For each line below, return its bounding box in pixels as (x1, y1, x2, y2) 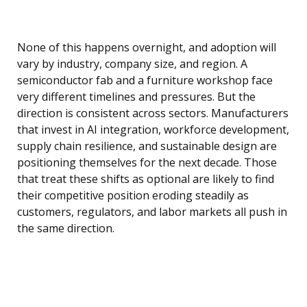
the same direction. (17, 221, 114, 236)
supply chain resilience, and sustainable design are (17, 138, 277, 154)
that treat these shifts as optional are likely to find (17, 171, 274, 187)
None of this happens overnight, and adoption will (17, 40, 276, 56)
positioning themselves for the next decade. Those (17, 155, 277, 171)
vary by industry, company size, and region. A (17, 56, 247, 72)
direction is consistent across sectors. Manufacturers (17, 106, 288, 121)
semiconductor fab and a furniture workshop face (17, 73, 273, 88)
